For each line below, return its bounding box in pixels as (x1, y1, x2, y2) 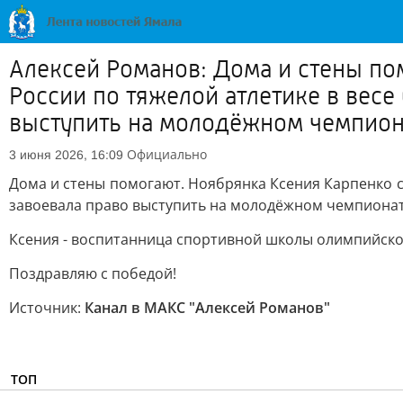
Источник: (9, 298, 85, 318)
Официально (127, 146, 207, 163)
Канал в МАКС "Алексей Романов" (85, 298, 330, 318)
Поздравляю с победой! (9, 264, 176, 283)
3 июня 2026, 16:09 (9, 148, 123, 162)
